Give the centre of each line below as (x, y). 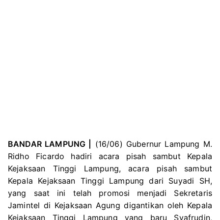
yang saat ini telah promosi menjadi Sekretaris (110, 193)
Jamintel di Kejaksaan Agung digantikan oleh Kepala (110, 205)
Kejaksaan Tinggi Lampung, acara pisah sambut (110, 168)
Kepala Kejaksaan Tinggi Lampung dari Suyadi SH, (110, 181)
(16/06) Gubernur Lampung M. (152, 144)
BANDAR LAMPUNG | (50, 144)
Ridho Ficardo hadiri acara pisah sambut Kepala (110, 156)
